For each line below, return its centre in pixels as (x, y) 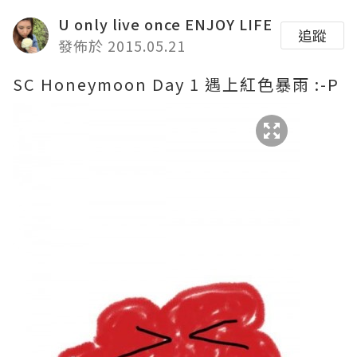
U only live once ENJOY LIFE (165, 24)
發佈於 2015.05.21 (122, 45)
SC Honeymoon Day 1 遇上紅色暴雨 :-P (176, 84)
